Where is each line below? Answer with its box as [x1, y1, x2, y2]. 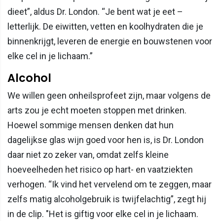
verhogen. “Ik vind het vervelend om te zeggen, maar [7, 179, 212, 190]
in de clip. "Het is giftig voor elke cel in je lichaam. [7, 209, 198, 220]
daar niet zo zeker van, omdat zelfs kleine [7, 149, 169, 160]
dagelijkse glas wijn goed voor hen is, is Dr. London [7, 135, 204, 146]
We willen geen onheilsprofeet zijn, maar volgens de [7, 90, 211, 101]
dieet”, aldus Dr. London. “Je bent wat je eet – [7, 6, 183, 17]
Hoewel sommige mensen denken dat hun [7, 120, 174, 131]
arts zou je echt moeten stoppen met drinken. [7, 105, 186, 116]
